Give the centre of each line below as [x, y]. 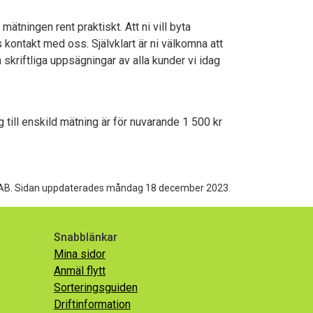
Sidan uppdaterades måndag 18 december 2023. [123, 188]
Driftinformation [92, 304]
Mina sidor [79, 254]
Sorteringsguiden [95, 287]
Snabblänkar [85, 237]
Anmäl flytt [79, 270]
